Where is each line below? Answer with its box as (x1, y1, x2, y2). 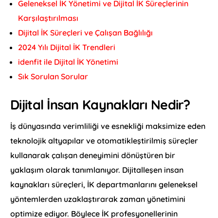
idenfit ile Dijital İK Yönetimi (18, 56, 119, 67)
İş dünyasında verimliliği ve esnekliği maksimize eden (10, 121, 206, 131)
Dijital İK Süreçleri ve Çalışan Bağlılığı (18, 27, 153, 37)
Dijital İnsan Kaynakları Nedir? (10, 96, 190, 113)
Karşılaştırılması (18, 13, 79, 23)
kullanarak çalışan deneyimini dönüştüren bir (10, 150, 176, 161)
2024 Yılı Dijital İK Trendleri (18, 42, 116, 52)
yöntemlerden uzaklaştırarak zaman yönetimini (10, 194, 186, 204)
